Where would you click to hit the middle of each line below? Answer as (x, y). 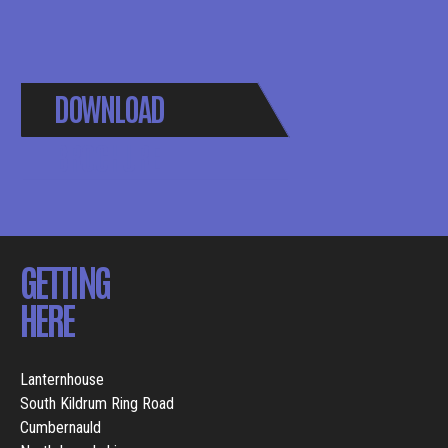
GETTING (65, 279)
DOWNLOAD (107, 106)
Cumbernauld (60, 428)
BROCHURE (105, 155)
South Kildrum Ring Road (97, 404)
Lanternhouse (62, 380)
